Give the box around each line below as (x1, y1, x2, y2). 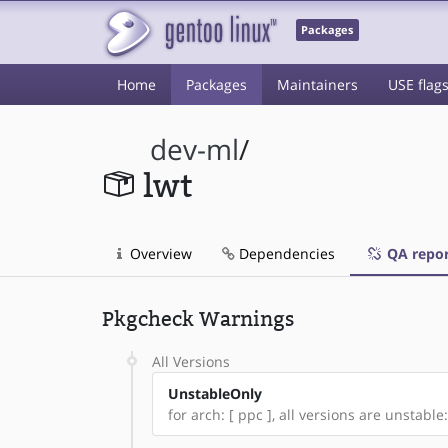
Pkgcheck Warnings (102, 307, 294, 331)
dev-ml (150, 131, 240, 168)
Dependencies (235, 244, 335, 263)
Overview (126, 244, 192, 263)
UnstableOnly (168, 384, 262, 403)
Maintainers (277, 75, 358, 94)
